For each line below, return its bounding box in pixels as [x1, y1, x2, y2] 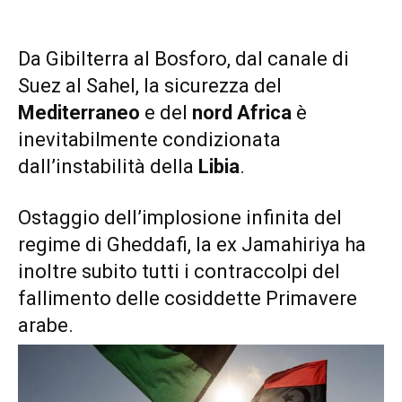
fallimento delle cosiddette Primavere [18, 286, 357, 310]
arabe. [18, 313, 74, 336]
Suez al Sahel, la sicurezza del [18, 74, 282, 97]
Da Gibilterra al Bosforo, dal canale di [18, 47, 349, 70]
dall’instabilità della [18, 154, 198, 178]
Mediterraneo [18, 100, 140, 124]
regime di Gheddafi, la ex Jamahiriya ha [18, 232, 366, 256]
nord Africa [192, 100, 292, 124]
